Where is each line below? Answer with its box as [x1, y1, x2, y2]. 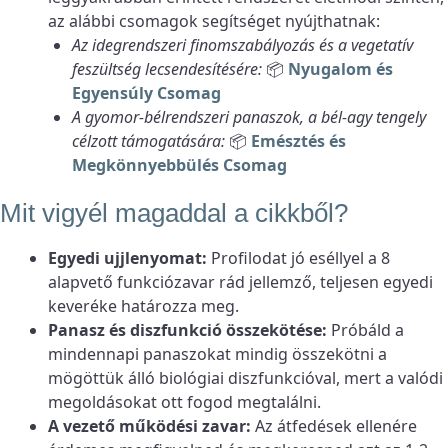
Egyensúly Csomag [72, 81, 221, 104]
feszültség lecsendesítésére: [72, 57, 262, 80]
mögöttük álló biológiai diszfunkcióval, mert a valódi [48, 366, 443, 389]
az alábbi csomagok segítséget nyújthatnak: [48, 9, 380, 32]
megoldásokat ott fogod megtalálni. [48, 390, 321, 413]
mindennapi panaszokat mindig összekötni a [48, 342, 387, 365]
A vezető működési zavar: [48, 414, 251, 437]
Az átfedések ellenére [251, 414, 417, 437]
